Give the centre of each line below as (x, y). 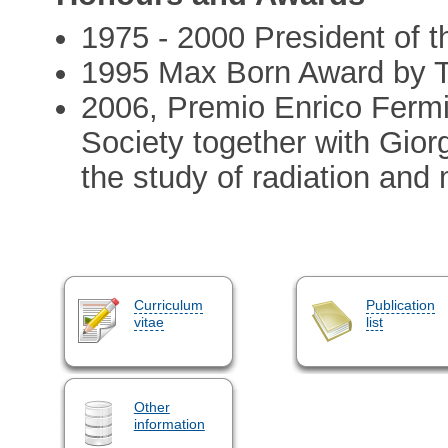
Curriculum (168, 304)
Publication (400, 304)
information (169, 423)
